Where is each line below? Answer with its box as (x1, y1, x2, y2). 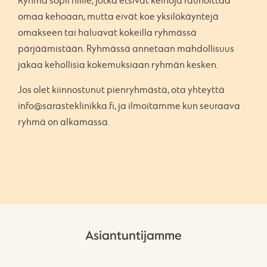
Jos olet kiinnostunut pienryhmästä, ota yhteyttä (18, 85, 225, 96)
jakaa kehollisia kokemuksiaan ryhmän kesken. (18, 60, 218, 71)
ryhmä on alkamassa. (18, 117, 110, 128)
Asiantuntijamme (85, 228, 182, 243)
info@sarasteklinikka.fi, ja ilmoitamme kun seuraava (18, 101, 240, 112)
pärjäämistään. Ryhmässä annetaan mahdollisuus (18, 44, 234, 55)
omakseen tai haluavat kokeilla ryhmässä (18, 27, 197, 39)
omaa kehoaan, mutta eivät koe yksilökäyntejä (18, 11, 219, 23)
